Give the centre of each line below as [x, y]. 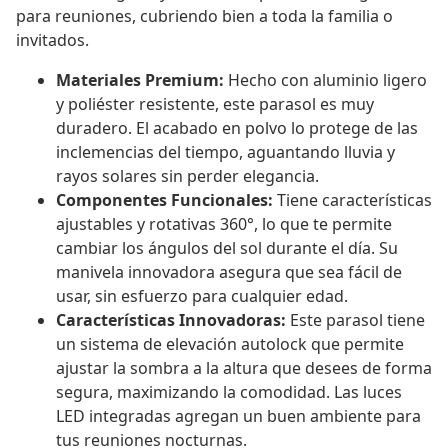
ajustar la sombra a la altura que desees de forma [244, 368]
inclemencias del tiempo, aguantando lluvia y [225, 152]
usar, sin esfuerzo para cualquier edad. [202, 296]
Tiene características [352, 200]
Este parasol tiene [355, 320]
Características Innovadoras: [171, 320]
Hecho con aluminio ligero [325, 80]
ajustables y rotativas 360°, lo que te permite [224, 224]
